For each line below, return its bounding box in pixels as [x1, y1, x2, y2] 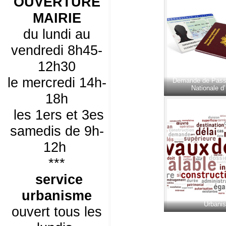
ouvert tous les [12, 204, 102, 219]
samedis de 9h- [10, 123, 104, 139]
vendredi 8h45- [11, 42, 102, 58]
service [35, 172, 83, 187]
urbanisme [22, 188, 92, 203]
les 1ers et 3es [10, 107, 104, 123]
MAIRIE [32, 10, 81, 26]
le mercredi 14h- [7, 75, 106, 90]
